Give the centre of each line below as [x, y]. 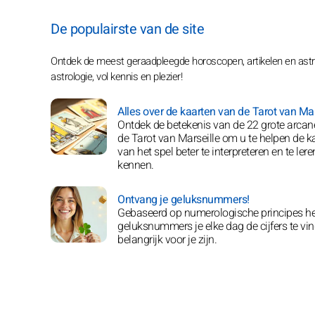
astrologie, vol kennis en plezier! [116, 77]
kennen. [136, 165]
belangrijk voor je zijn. [167, 240]
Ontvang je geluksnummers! [184, 200]
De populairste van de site [127, 29]
